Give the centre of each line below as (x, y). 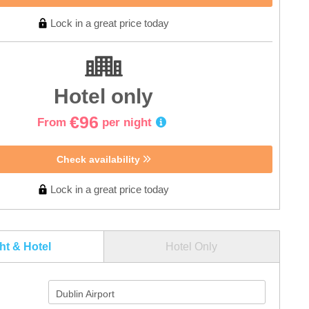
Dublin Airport (86, 293)
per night (127, 122)
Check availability (99, 159)
